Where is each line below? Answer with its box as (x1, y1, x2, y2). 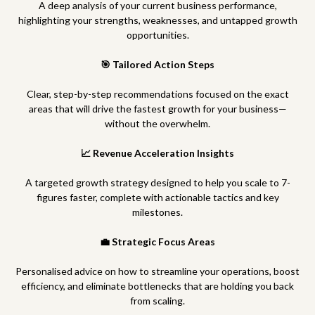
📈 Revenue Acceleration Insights (81, 147, 234, 159)
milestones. (132, 206, 183, 218)
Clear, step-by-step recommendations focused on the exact (26, 88, 289, 100)
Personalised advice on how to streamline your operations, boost (15, 265, 300, 277)
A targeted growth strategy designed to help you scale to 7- (25, 176, 290, 188)
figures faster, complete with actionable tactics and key (36, 191, 279, 203)
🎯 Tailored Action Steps (101, 58, 214, 70)
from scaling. (130, 295, 185, 307)
